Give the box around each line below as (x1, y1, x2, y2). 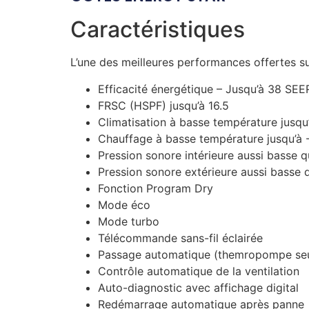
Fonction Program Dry (98, 181, 213, 195)
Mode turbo (98, 214, 159, 228)
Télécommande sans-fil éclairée (98, 230, 263, 245)
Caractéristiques (70, 16, 245, 43)
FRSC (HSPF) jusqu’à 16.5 (98, 98, 229, 112)
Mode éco (98, 197, 150, 212)
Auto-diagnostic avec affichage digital (98, 280, 299, 295)
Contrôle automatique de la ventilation (98, 263, 299, 278)
